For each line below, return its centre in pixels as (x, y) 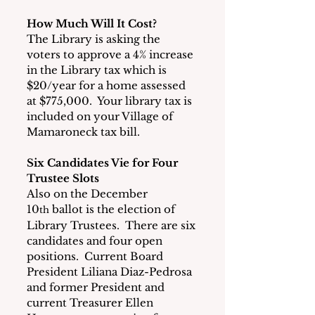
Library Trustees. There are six (112, 225)
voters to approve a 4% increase (111, 54)
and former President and (97, 287)
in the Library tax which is (98, 70)
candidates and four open (96, 241)
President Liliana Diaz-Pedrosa (111, 272)
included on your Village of (101, 116)
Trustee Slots (63, 178)
